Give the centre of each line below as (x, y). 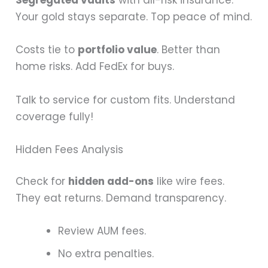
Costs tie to (47, 50)
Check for (42, 182)
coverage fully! (55, 116)
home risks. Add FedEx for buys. (95, 67)
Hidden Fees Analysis (70, 149)
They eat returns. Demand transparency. (121, 198)
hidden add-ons (111, 182)
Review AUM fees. (102, 231)
